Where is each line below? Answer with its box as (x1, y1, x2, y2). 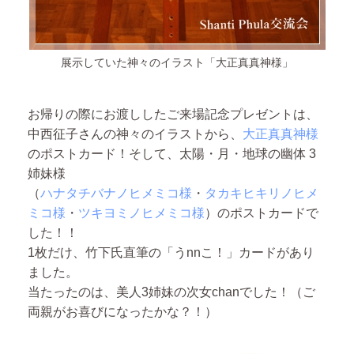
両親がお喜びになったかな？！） (28, 305, 217, 318)
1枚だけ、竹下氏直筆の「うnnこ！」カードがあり (28, 246, 314, 259)
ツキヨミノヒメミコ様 (78, 206, 205, 220)
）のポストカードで (205, 206, 318, 220)
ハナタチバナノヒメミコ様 (40, 186, 192, 200)
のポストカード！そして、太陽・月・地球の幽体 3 (28, 147, 316, 160)
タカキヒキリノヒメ (205, 186, 318, 200)
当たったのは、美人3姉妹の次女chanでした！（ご (28, 285, 315, 299)
